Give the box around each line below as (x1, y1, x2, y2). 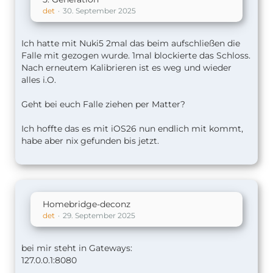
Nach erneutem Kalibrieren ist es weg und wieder (21, 62, 232, 73)
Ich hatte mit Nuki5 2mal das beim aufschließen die (21, 38, 240, 49)
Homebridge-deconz (43, 199, 130, 210)
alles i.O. (21, 74, 56, 85)
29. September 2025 (63, 211, 135, 220)
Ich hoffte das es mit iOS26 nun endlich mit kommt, (21, 123, 243, 134)
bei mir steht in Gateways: (21, 243, 132, 253)
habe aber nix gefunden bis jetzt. (21, 135, 159, 146)
